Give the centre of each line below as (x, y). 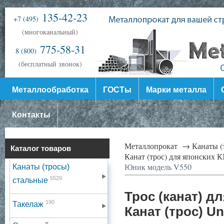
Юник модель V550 (158, 167)
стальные (31, 180)
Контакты (31, 115)
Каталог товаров (41, 148)
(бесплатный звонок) (50, 64)
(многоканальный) (50, 32)
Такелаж (29, 204)
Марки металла (176, 90)
